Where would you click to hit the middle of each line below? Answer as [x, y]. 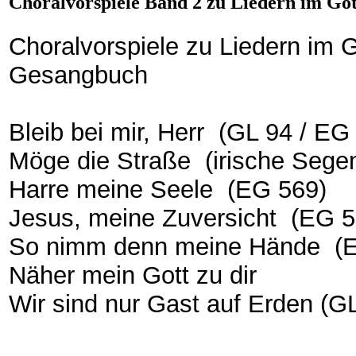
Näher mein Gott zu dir [133, 275]
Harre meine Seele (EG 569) [168, 189]
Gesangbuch [78, 75]
